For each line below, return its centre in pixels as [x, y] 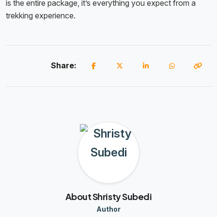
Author [108, 209]
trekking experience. [42, 16]
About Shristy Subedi [108, 197]
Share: [64, 65]
